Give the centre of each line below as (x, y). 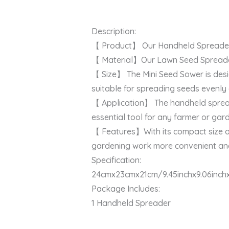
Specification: (116, 160)
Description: (113, 31)
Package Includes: (125, 189)
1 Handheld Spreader (131, 203)
